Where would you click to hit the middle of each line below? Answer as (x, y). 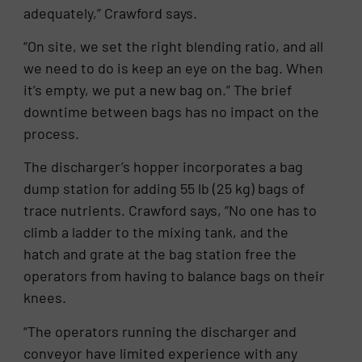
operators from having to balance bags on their (175, 276)
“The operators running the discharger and (160, 331)
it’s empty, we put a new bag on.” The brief (158, 89)
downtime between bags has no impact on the (172, 111)
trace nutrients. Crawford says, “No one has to (170, 210)
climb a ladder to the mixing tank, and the (156, 232)
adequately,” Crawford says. (111, 13)
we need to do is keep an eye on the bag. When (174, 67)
